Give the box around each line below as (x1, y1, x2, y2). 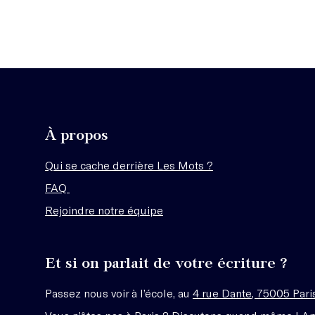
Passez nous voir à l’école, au (45, 285, 193, 300)
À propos (45, 124, 108, 145)
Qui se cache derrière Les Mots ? (45, 157, 213, 172)
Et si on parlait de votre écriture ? (45, 252, 288, 273)
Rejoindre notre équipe (45, 202, 163, 217)
